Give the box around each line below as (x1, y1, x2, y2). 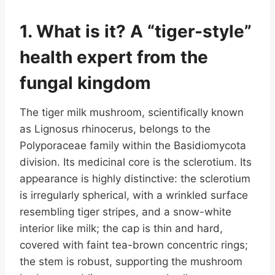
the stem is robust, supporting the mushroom (20, 255, 242, 268)
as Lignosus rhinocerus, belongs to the (20, 122, 211, 135)
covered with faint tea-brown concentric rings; (20, 238, 248, 251)
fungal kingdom (20, 72, 151, 93)
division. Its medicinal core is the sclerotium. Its (20, 155, 252, 168)
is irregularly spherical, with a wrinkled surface (20, 188, 248, 201)
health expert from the (20, 46, 208, 68)
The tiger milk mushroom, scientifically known (20, 106, 244, 118)
